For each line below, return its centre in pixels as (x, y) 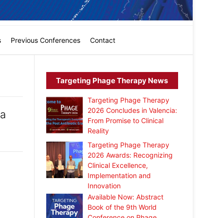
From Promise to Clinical (126, 121)
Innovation (104, 185)
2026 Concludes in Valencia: (133, 110)
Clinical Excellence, (118, 165)
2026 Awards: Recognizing (130, 155)
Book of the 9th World (122, 207)
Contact (103, 40)
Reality (99, 131)
